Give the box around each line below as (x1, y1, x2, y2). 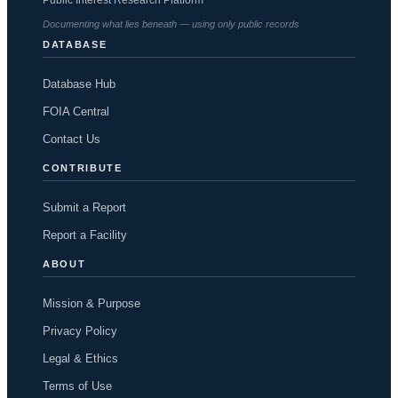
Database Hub (43, 76, 115, 91)
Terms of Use (43, 378, 112, 393)
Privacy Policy (43, 323, 117, 338)
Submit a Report (43, 200, 126, 214)
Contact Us (43, 131, 100, 146)
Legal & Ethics (43, 351, 118, 365)
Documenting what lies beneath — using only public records (43, 18, 299, 29)
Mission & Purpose (43, 296, 140, 310)
